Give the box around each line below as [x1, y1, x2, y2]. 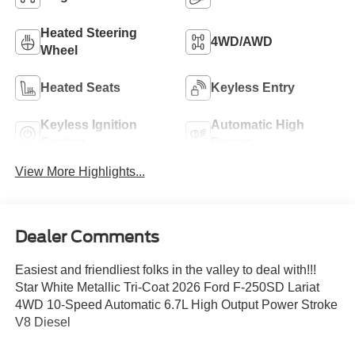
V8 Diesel [14, 315, 71, 329]
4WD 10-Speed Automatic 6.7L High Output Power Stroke [14, 297, 338, 311]
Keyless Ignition [40, 117, 137, 132]
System [40, 135, 86, 149]
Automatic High [211, 117, 304, 132]
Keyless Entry [211, 80, 295, 94]
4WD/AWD [211, 34, 273, 48]
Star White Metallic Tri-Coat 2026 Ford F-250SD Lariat [14, 280, 319, 294]
